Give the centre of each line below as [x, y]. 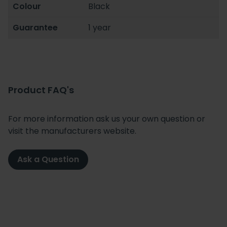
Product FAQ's [41, 90]
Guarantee [35, 27]
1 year [100, 27]
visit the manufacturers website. [72, 131]
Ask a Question [48, 159]
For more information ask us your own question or [107, 119]
